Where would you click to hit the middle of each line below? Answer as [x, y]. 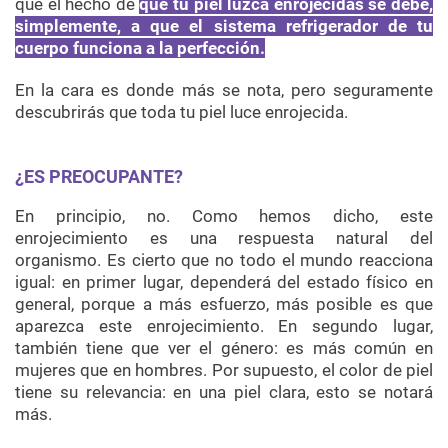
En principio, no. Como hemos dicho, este [224, 215]
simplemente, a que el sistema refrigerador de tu [224, 25]
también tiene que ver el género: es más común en [224, 347]
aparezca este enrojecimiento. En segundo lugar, [224, 325]
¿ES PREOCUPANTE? [99, 176]
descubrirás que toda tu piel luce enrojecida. [181, 111]
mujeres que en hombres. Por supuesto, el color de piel [224, 369]
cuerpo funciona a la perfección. [140, 47]
